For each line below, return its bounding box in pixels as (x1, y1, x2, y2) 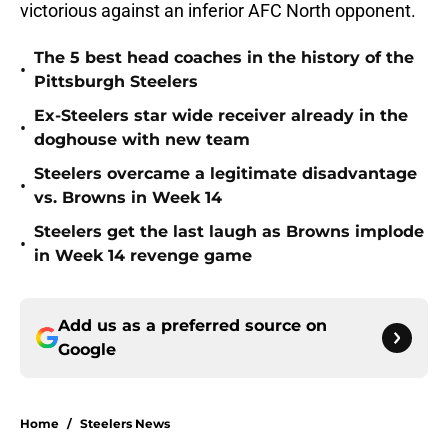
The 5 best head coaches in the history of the (34, 48, 414, 68)
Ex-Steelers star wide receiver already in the (34, 106, 408, 126)
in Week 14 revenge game (34, 246, 252, 266)
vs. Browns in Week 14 (34, 188, 222, 208)
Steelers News (80, 416, 170, 432)
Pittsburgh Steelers (34, 72, 198, 92)
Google (58, 340, 116, 360)
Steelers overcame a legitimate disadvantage (34, 164, 417, 184)
